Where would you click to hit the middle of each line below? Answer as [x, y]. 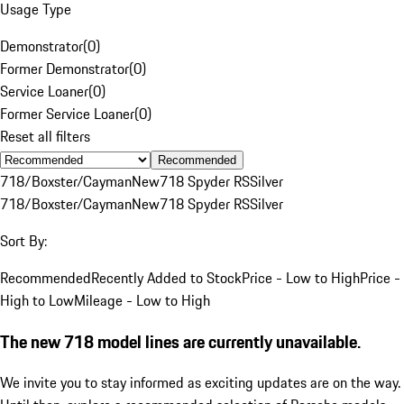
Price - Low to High [301, 277]
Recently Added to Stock [166, 277]
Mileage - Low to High [142, 300]
